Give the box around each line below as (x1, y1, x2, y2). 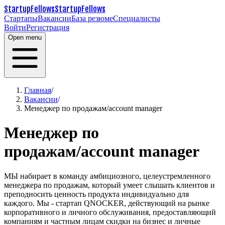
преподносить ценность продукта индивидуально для (4, 189, 189, 198)
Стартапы (4, 14, 38, 23)
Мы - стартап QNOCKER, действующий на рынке (37, 198, 209, 207)
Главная (24, 86, 51, 94)
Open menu (8, 34, 42, 41)
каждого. (4, 198, 37, 207)
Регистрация (26, 23, 69, 32)
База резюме (71, 14, 113, 23)
